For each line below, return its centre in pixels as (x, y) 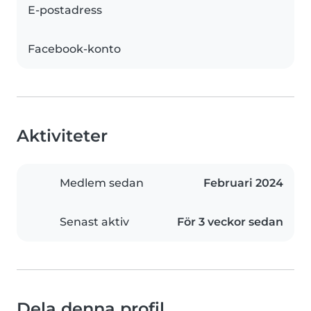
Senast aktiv (94, 222)
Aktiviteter (62, 136)
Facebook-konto (74, 49)
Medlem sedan (102, 183)
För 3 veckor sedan (230, 222)
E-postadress (65, 10)
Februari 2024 (243, 183)
